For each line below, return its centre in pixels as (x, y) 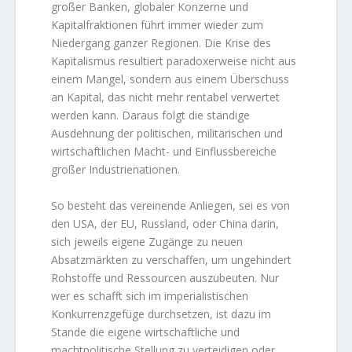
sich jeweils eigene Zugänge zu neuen (147, 241)
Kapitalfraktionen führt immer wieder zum (158, 25)
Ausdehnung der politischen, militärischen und (167, 134)
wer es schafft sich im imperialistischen (150, 295)
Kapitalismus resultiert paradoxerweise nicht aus (174, 61)
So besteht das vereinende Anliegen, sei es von (171, 205)
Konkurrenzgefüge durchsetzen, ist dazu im (161, 313)
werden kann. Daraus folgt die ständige (151, 115)
